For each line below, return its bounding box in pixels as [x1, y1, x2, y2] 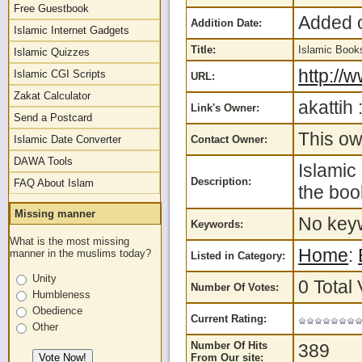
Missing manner [15, 208, 95, 220]
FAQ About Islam [14, 177, 94, 189]
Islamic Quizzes [14, 46, 90, 58]
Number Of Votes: [191, 281, 280, 293]
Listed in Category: [191, 250, 286, 262]
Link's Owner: [191, 102, 260, 114]
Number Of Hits [191, 339, 268, 351]
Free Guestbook [14, 2, 89, 15]
